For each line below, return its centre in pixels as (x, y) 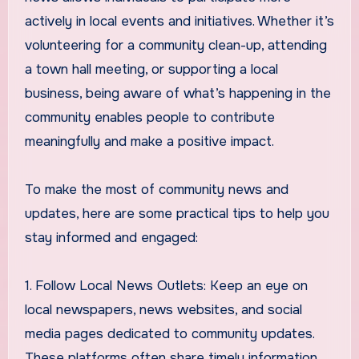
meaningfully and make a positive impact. (149, 141)
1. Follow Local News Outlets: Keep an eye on (166, 285)
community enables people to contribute (149, 117)
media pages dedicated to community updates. (169, 333)
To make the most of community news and (156, 189)
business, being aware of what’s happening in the (177, 93)
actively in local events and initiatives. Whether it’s (179, 21)
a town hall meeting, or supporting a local (151, 69)
